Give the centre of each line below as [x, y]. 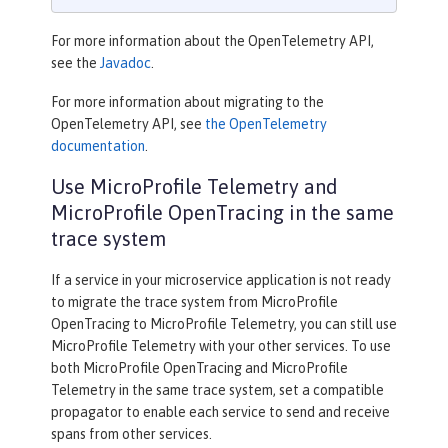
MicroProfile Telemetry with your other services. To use [221, 346]
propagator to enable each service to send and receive [220, 412]
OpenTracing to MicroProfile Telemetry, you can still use [224, 324]
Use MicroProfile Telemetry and [194, 187]
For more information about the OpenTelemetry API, [212, 41]
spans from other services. [131, 434]
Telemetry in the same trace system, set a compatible [217, 390]
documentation [98, 146]
